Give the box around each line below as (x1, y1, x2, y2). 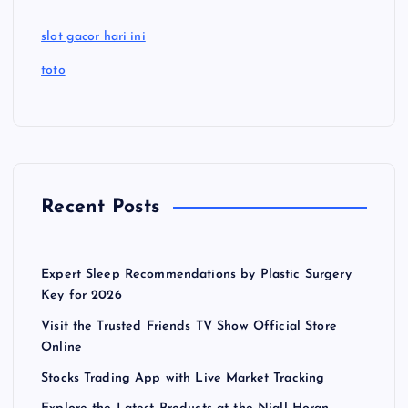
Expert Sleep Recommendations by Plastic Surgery (41, 268, 352, 282)
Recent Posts (41, 198, 160, 218)
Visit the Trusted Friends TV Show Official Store (41, 319, 337, 333)
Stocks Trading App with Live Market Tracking (41, 371, 325, 385)
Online (41, 340, 82, 354)
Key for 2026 (41, 289, 122, 303)
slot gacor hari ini (41, 30, 146, 45)
